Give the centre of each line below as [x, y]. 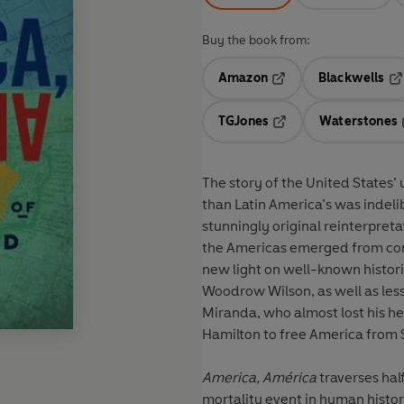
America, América [259, 378]
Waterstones [358, 122]
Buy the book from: [256, 41]
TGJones [244, 122]
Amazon [243, 78]
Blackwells [351, 78]
